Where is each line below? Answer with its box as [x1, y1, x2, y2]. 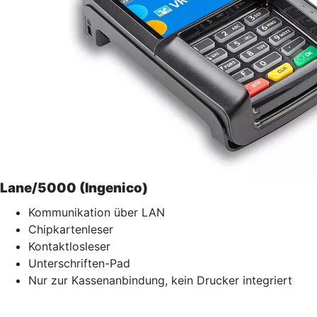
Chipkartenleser [28, 221, 113, 236]
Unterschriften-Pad [28, 255, 130, 270]
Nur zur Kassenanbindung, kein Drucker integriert [28, 272, 292, 287]
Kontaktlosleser [28, 238, 110, 253]
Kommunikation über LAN [28, 204, 165, 219]
